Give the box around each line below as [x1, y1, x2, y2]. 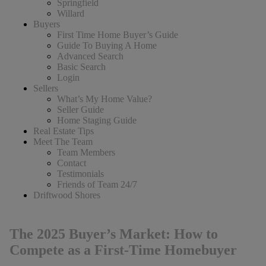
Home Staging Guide [56, 115, 137, 125]
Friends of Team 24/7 [56, 179, 137, 189]
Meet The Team [33, 136, 93, 147]
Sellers [33, 83, 58, 93]
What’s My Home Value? [56, 93, 152, 104]
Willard [56, 8, 84, 18]
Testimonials [56, 168, 104, 179]
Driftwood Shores [33, 189, 100, 200]
